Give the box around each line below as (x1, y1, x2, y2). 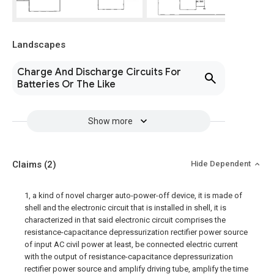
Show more (87, 116, 133, 126)
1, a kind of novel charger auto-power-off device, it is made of (24, 191, 242, 200)
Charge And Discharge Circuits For (17, 66, 181, 78)
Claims (12, 159, 44, 170)
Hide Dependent (191, 159, 253, 168)
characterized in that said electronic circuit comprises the (24, 215, 226, 224)
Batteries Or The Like (17, 78, 116, 91)
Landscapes (12, 39, 65, 50)
